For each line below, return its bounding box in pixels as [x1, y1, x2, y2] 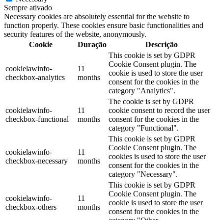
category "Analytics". [109, 86, 175, 95]
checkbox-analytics [5, 73, 65, 82]
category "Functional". [109, 123, 179, 132]
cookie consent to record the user [109, 106, 210, 114]
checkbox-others [5, 202, 56, 211]
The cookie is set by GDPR [109, 97, 194, 106]
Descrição [145, 40, 178, 49]
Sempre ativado [4, 3, 52, 12]
